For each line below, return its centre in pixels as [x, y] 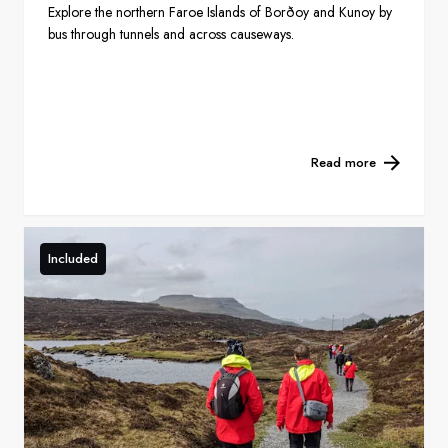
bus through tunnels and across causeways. [171, 33]
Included [73, 258]
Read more [343, 162]
